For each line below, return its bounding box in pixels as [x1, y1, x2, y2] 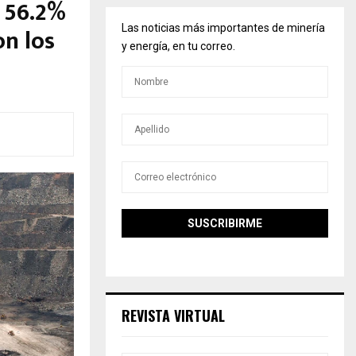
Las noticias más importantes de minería [122, 21, 325, 34]
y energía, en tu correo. [122, 40, 235, 52]
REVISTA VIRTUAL [122, 305, 225, 326]
